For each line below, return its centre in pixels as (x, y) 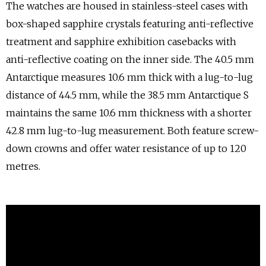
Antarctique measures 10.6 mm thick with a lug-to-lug (129, 77)
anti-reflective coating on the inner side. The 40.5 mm (130, 59)
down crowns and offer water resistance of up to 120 (126, 148)
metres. (23, 166)
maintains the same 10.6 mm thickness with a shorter (129, 113)
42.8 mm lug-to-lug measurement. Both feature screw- (132, 131)
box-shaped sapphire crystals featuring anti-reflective (130, 24)
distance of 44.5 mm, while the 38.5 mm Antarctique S (127, 95)
